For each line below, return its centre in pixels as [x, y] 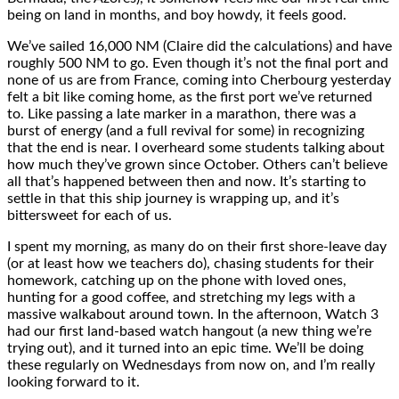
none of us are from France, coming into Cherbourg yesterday [199, 80]
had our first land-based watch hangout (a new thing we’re [189, 331]
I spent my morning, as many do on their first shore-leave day [197, 246]
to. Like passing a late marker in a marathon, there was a [182, 114]
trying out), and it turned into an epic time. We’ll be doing [185, 348]
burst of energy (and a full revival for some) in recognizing [186, 130]
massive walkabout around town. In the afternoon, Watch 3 [193, 314]
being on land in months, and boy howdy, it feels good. [177, 15]
